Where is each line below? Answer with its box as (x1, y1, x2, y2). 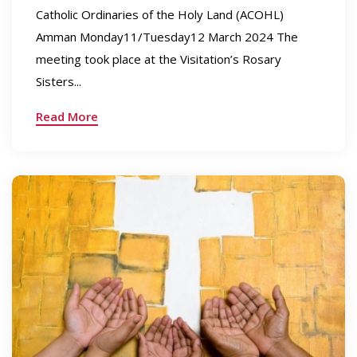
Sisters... (35, 73, 81, 89)
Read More (35, 108, 98, 124)
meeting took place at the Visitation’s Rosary (35, 51, 281, 67)
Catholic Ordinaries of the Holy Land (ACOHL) (35, 6, 284, 22)
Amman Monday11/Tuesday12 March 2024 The (35, 29, 298, 45)
